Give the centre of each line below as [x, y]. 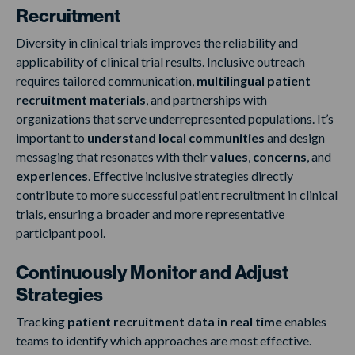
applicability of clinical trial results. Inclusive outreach [160, 62]
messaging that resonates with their [113, 157]
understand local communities [176, 138]
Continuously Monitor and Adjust [152, 273]
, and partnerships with [206, 100]
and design [295, 138]
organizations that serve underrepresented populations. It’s [175, 119]
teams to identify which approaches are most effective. [164, 341]
